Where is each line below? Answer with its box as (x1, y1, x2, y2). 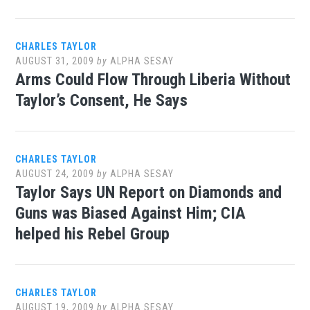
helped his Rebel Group (15, 224, 170, 244)
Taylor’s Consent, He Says (15, 91, 188, 110)
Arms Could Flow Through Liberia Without (15, 70, 291, 89)
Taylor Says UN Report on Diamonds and (15, 183, 282, 202)
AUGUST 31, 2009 (15, 55, 95, 66)
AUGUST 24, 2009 (15, 168, 95, 179)
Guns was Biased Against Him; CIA (15, 203, 246, 223)
